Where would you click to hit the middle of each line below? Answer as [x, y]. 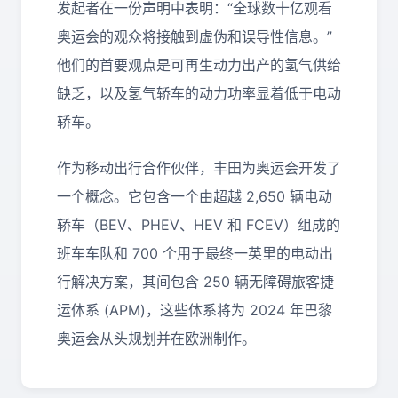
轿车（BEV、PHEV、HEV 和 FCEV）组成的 [199, 225]
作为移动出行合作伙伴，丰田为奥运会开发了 [199, 168]
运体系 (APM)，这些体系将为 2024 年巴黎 [195, 310]
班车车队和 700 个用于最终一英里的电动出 [195, 253]
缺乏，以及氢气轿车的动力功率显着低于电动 [199, 93]
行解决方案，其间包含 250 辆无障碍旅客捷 [195, 282]
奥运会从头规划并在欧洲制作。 [156, 338]
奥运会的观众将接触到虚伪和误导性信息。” [195, 36]
